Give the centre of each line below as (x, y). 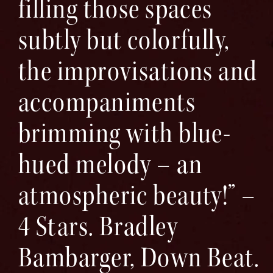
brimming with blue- (125, 133)
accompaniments (107, 102)
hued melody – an (111, 164)
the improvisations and (138, 71)
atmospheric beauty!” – (137, 195)
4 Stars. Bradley (98, 226)
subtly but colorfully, (124, 40)
